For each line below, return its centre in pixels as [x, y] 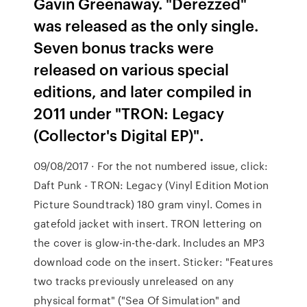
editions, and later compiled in [143, 91]
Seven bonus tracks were [124, 47]
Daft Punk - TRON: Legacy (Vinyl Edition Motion [151, 185]
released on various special [132, 69]
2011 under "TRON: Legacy [129, 113]
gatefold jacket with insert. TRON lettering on [148, 223]
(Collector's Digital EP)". [119, 135]
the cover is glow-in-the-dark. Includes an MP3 [149, 243]
